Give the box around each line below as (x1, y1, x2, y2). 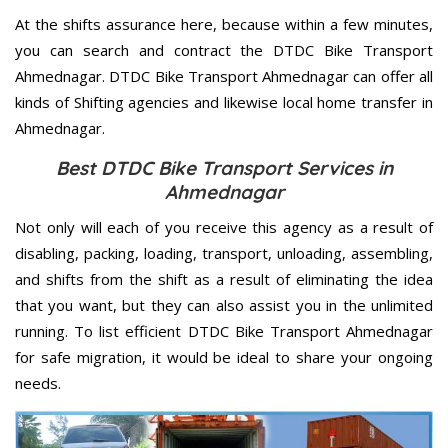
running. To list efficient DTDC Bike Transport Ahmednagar (15, 320, 433, 341)
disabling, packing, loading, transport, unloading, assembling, (15, 242, 433, 263)
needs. (15, 372, 61, 393)
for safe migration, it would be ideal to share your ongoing (15, 346, 433, 367)
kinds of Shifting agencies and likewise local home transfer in (15, 91, 433, 112)
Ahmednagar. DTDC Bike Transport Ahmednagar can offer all (15, 65, 433, 86)
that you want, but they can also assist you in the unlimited (15, 294, 433, 315)
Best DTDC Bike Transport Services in (55, 155, 393, 180)
